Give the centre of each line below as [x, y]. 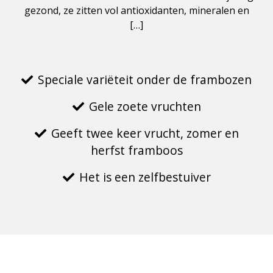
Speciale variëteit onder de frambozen [145, 80]
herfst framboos [136, 151]
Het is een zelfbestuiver [145, 177]
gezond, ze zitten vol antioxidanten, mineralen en [136, 11]
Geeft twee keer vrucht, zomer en [145, 133]
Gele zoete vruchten [145, 107]
